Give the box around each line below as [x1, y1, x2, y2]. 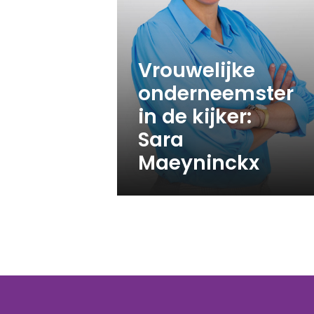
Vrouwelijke [138, 56, 255, 84]
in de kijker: [138, 102, 252, 130]
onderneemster [138, 79, 294, 107]
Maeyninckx [138, 149, 259, 177]
